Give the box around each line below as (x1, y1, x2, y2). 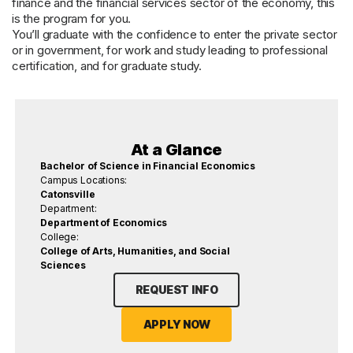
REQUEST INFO (135, 283, 218, 297)
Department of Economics (40, 217, 168, 229)
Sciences (40, 259, 86, 272)
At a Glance (130, 140, 223, 160)
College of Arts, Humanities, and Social (40, 245, 230, 258)
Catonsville (40, 188, 95, 201)
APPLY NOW (143, 318, 210, 332)
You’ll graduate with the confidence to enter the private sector (12, 27, 337, 43)
